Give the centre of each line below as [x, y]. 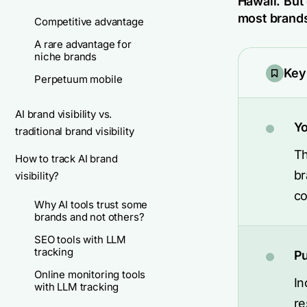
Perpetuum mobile [78, 79]
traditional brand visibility [75, 131]
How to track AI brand [66, 159]
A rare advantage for [83, 44]
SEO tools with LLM [81, 240]
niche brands [66, 57]
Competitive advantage [89, 22]
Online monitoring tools [90, 274]
